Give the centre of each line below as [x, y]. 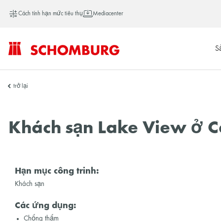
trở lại [21, 87]
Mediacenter [108, 14]
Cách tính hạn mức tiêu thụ [51, 14]
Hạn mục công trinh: [57, 172]
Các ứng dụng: [46, 206]
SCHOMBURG [35, 70]
